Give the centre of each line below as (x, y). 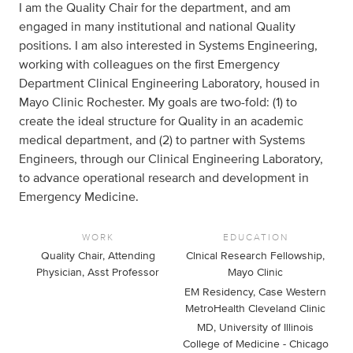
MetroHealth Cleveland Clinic (255, 308)
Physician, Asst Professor (98, 273)
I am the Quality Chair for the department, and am (155, 8)
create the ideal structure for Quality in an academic (161, 121)
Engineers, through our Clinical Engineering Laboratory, (171, 159)
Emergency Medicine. (79, 197)
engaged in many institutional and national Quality (157, 27)
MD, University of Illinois (255, 328)
